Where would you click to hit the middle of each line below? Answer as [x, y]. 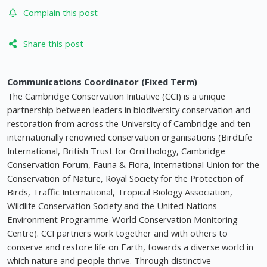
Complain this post [60, 13]
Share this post [53, 44]
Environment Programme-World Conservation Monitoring [122, 220]
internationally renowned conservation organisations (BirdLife [130, 137]
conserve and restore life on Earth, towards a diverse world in [130, 247]
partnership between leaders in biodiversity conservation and [129, 110]
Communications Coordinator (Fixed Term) [102, 82]
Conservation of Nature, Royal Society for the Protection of [125, 178]
